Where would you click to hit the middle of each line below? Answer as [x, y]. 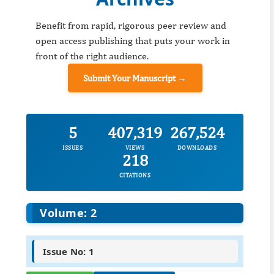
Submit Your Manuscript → [135, 78]
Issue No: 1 [69, 252]
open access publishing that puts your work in [133, 41]
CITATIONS [135, 175]
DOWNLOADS [197, 148]
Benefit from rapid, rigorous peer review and [131, 26]
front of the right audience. [92, 56]
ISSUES [73, 148]
